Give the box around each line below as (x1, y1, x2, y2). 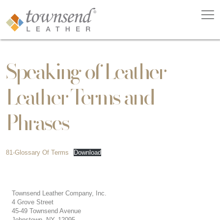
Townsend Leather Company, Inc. (12, 189, 107, 197)
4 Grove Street (12, 198, 54, 206)
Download (73, 149, 101, 157)
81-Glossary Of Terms (6, 149, 69, 157)
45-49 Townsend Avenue (12, 207, 81, 215)
